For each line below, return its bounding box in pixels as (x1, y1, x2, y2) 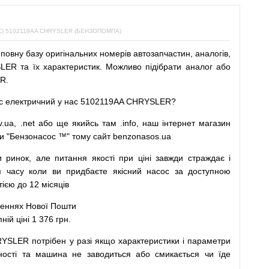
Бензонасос (10, 131, 56, 141)
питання (55, 153, 88, 163)
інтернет (162, 118, 196, 128)
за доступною (174, 166, 231, 176)
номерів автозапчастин (99, 49, 190, 58)
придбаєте (66, 166, 108, 176)
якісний (112, 166, 142, 176)
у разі (69, 236, 92, 246)
